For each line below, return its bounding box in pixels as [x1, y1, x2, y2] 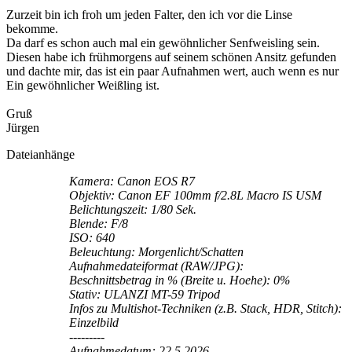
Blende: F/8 [69, 216, 128, 230]
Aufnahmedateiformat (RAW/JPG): [69, 258, 244, 273]
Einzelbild [69, 315, 119, 329]
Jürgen [6, 120, 39, 134]
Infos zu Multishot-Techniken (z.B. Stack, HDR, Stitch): [69, 301, 342, 315]
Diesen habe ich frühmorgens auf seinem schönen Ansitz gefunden [6, 49, 336, 64]
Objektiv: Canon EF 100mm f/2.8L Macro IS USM [69, 188, 321, 202]
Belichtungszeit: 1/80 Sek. [69, 202, 196, 216]
